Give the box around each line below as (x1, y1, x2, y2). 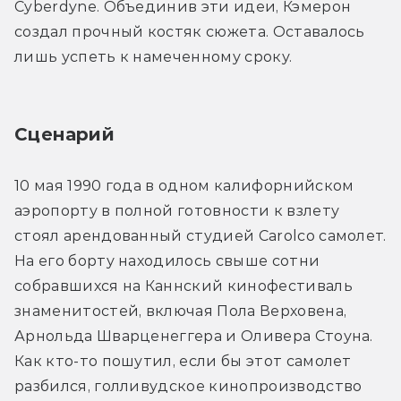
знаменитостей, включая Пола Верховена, (14, 302, 347, 320)
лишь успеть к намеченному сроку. (14, 47, 293, 65)
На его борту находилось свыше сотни (14, 252, 320, 269)
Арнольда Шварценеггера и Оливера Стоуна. (14, 327, 373, 345)
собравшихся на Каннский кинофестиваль (14, 277, 353, 294)
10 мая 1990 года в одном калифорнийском (14, 176, 354, 194)
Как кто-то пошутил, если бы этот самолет (14, 352, 352, 370)
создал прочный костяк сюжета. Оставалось (14, 22, 365, 40)
